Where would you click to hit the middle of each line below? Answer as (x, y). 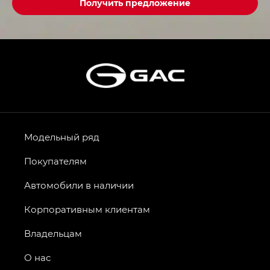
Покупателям (55, 161)
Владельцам (53, 233)
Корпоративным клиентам (87, 209)
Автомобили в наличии (79, 185)
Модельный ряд (62, 137)
